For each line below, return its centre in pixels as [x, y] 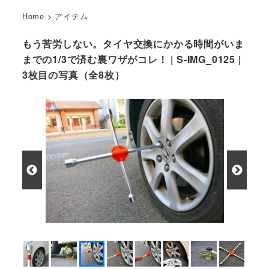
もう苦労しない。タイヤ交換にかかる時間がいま [133, 44]
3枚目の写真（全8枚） [73, 75]
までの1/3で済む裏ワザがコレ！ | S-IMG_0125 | [131, 59]
